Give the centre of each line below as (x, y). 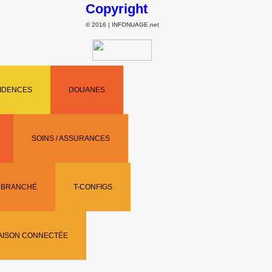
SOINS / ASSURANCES (71, 138)
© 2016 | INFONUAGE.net (122, 25)
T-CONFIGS (93, 187)
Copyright (116, 9)
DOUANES (87, 90)
